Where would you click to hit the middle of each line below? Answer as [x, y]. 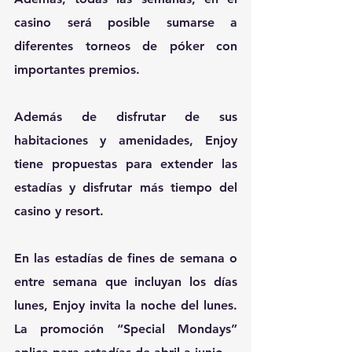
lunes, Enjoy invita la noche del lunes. [126, 306]
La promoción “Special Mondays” [126, 329]
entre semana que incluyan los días [126, 282]
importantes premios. [77, 70]
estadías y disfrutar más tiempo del [126, 188]
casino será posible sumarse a [126, 23]
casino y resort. [59, 211]
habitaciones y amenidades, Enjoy [126, 141]
